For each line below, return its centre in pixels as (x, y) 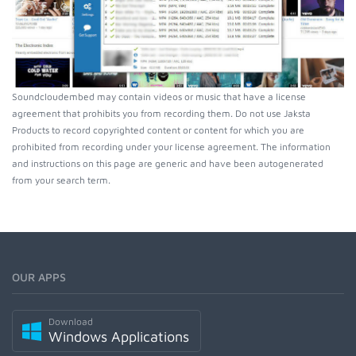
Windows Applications (119, 337)
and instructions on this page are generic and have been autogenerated (168, 164)
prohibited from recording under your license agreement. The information (171, 147)
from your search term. (61, 180)
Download (71, 322)
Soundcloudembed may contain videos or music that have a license (159, 97)
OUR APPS (39, 277)
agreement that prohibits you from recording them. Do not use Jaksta (161, 114)
